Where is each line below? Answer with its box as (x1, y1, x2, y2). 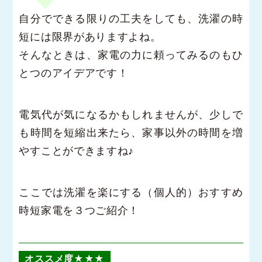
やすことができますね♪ (19, 144, 135, 157)
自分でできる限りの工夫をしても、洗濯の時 (19, 12, 243, 25)
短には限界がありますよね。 (19, 30, 161, 43)
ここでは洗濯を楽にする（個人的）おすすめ (19, 186, 243, 199)
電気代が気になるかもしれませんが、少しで (19, 108, 243, 121)
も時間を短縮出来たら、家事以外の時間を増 (19, 126, 243, 139)
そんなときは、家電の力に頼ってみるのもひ (19, 49, 243, 61)
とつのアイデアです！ (19, 67, 129, 80)
